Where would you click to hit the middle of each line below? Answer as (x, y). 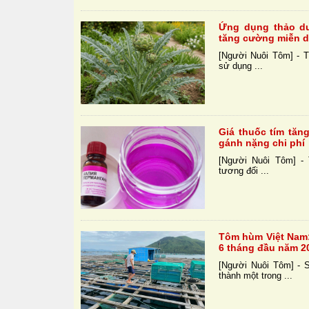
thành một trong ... (256, 276)
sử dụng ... (241, 66)
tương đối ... (244, 171)
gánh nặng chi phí (262, 143)
